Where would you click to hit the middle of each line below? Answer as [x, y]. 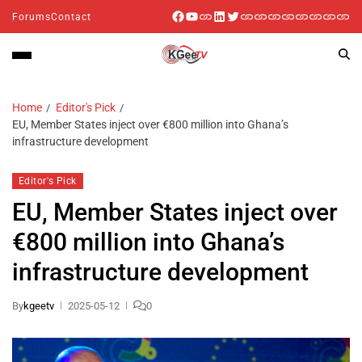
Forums [32, 17]
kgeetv [39, 305]
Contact [71, 17]
